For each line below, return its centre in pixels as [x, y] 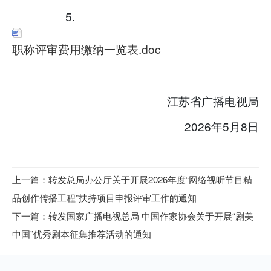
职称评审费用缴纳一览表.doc [87, 49]
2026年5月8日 [182, 126]
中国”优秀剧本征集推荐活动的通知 [82, 233]
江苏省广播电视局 [181, 100]
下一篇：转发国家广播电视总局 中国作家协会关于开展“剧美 [133, 215]
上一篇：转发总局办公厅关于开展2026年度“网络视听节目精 [132, 179]
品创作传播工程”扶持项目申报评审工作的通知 [104, 197]
